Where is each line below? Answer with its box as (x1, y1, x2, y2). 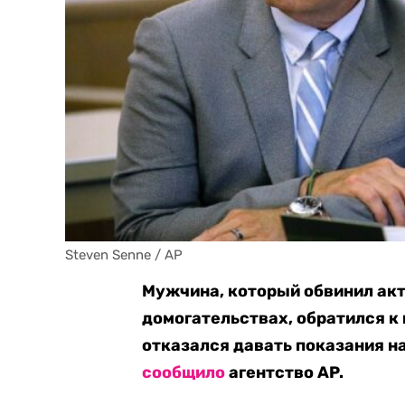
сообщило (142, 363, 226, 382)
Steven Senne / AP (65, 247, 183, 263)
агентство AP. (225, 363, 344, 382)
